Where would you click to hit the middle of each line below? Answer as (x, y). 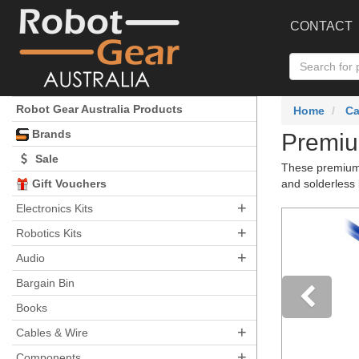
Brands (50, 134)
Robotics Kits (49, 233)
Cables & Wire (52, 333)
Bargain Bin (45, 283)
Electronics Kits (54, 208)
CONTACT (321, 26)
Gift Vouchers (68, 184)
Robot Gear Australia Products (99, 109)
